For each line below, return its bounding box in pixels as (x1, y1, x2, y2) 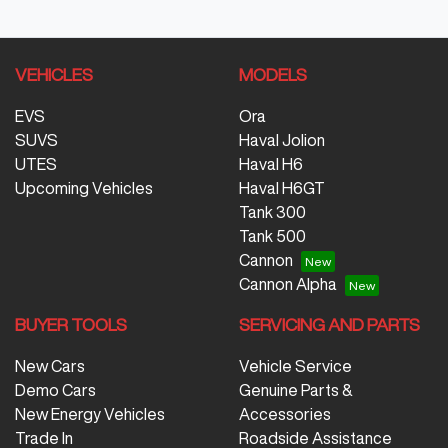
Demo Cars (15, 382, 96, 399)
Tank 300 (239, 204, 306, 221)
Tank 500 (239, 228, 306, 245)
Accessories (239, 406, 331, 423)
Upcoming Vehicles (15, 180, 153, 197)
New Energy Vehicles (15, 406, 165, 423)
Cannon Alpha (239, 276, 337, 293)
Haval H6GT (239, 180, 325, 197)
